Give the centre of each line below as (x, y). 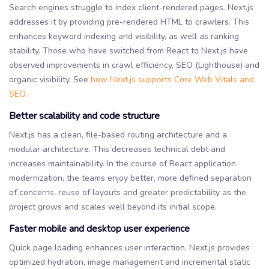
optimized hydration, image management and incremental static (130, 262)
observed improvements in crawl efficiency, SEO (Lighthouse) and (134, 65)
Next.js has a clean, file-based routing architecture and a (118, 134)
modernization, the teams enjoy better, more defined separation (130, 178)
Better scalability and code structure (84, 116)
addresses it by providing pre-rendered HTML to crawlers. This (129, 22)
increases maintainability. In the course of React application (122, 163)
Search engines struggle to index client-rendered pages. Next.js (131, 7)
